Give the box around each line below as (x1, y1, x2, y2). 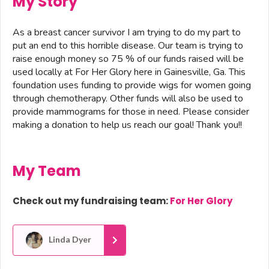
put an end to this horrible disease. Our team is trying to (13, 39, 243, 53)
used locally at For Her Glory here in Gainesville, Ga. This (13, 65, 246, 79)
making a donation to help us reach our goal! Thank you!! (13, 118, 242, 132)
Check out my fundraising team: (13, 195, 170, 208)
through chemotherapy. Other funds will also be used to (13, 92, 243, 106)
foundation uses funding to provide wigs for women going (13, 79, 251, 92)
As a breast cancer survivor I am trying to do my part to (13, 26, 241, 40)
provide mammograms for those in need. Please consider (13, 105, 249, 119)
